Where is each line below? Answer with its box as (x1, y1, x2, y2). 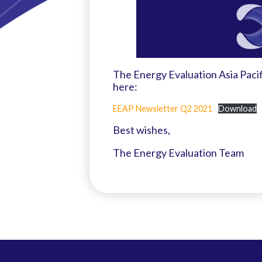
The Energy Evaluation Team (112, 146, 244, 159)
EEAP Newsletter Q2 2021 (112, 103, 212, 113)
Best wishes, (112, 123, 170, 136)
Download (218, 103, 257, 113)
